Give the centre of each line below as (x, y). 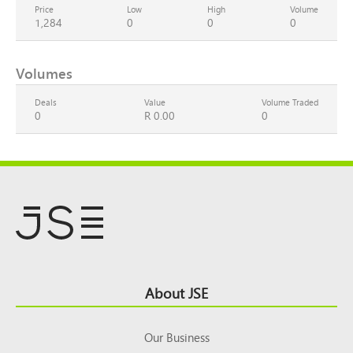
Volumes (44, 73)
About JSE (176, 292)
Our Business (176, 337)
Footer (41, 287)
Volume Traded (290, 102)
